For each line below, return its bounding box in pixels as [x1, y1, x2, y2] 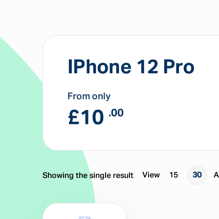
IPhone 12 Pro [67, 58, 195, 78]
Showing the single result [43, 172, 133, 180]
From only [67, 92, 110, 101]
